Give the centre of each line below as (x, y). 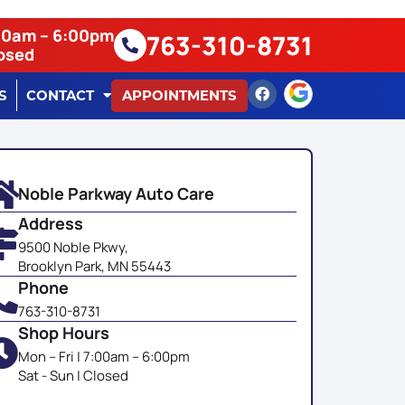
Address (50, 223)
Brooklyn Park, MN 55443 (94, 266)
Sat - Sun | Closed (73, 375)
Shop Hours (63, 332)
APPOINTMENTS (179, 96)
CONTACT (60, 95)
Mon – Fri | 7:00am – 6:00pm (104, 356)
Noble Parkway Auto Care (116, 193)
